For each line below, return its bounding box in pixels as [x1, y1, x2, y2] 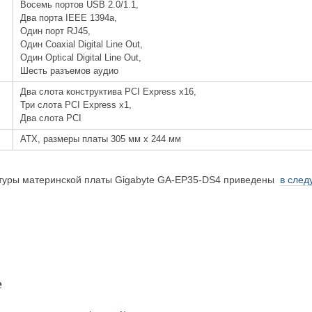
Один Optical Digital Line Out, [20, 53, 142, 63]
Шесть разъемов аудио [20, 66, 119, 77]
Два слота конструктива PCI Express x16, [20, 87, 197, 97]
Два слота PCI [20, 114, 82, 124]
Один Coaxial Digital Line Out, [20, 40, 143, 50]
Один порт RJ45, [20, 26, 91, 37]
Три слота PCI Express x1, [20, 100, 132, 111]
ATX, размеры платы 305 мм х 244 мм [20, 134, 182, 145]
